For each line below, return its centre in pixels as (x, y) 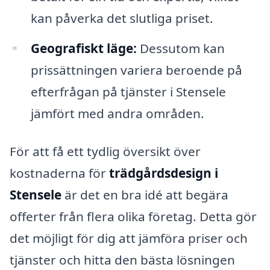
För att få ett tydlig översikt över (105, 152)
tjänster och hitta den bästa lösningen (122, 260)
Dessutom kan (181, 48)
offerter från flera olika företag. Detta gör (133, 217)
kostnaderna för (59, 173)
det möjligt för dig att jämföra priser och (129, 238)
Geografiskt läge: (83, 48)
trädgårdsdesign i (164, 173)
